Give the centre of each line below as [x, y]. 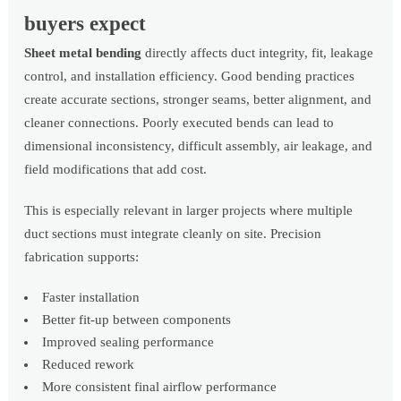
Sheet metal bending [83, 53]
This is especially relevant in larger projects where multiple [189, 211]
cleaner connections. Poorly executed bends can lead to [179, 123]
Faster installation [91, 298]
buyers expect [85, 24]
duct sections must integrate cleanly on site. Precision [173, 234]
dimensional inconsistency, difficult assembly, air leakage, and [199, 146]
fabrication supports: [82, 257]
